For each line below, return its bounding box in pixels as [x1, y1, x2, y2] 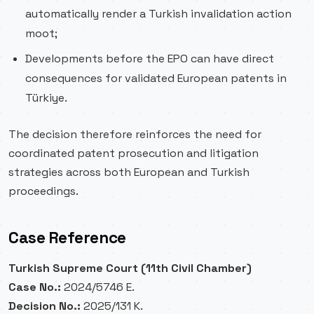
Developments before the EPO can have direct [25, 51, 274, 66]
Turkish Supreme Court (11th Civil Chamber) [8, 261, 252, 275]
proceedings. [8, 184, 78, 198]
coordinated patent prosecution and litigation [8, 146, 259, 161]
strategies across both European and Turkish [8, 165, 250, 179]
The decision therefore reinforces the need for [8, 127, 261, 142]
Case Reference [8, 228, 126, 248]
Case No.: [8, 280, 61, 294]
